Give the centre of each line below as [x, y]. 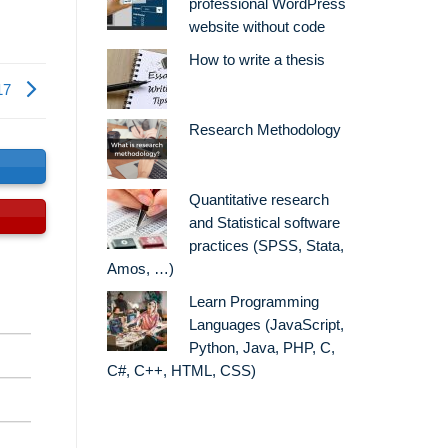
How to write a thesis [256, 60]
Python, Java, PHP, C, [261, 348]
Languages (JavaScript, [266, 325]
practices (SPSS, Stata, [266, 246]
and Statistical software [264, 223]
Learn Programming [253, 302]
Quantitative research [258, 200]
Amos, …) [140, 269]
